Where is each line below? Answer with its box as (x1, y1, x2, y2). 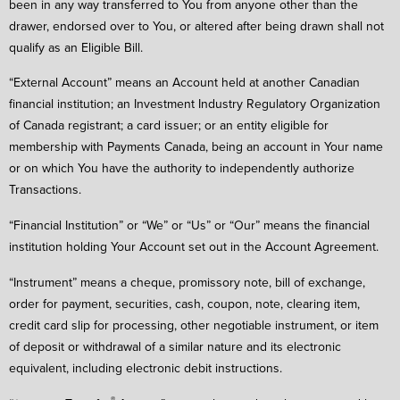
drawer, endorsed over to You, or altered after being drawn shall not (9, 16, 384, 35)
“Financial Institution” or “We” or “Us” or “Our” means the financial (9, 216, 370, 235)
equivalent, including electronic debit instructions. (9, 358, 282, 377)
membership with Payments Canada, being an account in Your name (9, 137, 383, 156)
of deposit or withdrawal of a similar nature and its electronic (9, 337, 341, 355)
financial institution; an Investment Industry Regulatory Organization (9, 95, 380, 113)
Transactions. (9, 180, 81, 199)
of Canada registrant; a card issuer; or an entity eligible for (9, 116, 329, 135)
